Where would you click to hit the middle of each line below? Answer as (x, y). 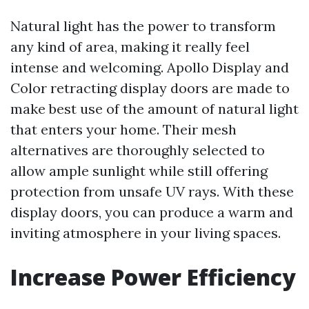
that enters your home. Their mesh (123, 129)
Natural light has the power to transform (143, 26)
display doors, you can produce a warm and (152, 212)
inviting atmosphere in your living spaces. (146, 233)
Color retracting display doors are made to (150, 88)
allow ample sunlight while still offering (139, 171)
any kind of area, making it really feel (130, 47)
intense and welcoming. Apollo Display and (150, 67)
